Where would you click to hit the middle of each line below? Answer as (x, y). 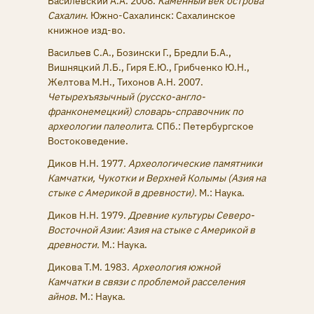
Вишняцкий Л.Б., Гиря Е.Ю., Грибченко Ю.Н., (149, 67)
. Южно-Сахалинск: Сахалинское (161, 15)
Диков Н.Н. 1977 (86, 163)
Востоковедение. (88, 141)
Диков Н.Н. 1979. (88, 216)
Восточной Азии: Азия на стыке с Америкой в (151, 230)
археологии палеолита (100, 126)
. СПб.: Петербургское (203, 126)
